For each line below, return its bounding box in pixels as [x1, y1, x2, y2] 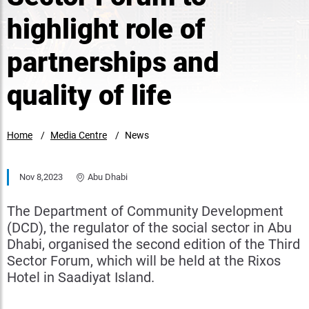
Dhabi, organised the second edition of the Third [7, 236, 300, 252]
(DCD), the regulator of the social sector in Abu [7, 219, 292, 236]
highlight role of [7, 13, 206, 46]
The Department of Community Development [7, 203, 283, 219]
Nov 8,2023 [19, 172, 63, 182]
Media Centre [50, 130, 107, 141]
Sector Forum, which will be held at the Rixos [7, 252, 281, 269]
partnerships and [7, 46, 219, 79]
